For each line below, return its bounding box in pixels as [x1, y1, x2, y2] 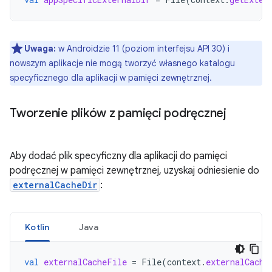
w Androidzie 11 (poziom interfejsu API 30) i [56, 43, 229, 54]
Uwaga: [24, 43, 56, 54]
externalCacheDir [13, 179, 97, 191]
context [167, 256, 201, 268]
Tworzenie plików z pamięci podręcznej [10, 106, 226, 121]
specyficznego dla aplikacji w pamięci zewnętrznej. [10, 72, 212, 83]
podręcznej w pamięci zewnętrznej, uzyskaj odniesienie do [10, 165, 259, 177]
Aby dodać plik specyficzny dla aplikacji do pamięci [10, 150, 227, 162]
